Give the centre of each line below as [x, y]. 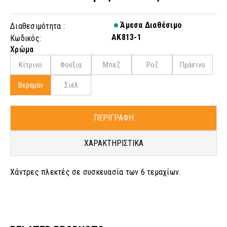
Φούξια [71, 65]
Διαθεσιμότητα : [37, 26]
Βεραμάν [30, 85]
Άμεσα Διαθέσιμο [150, 25]
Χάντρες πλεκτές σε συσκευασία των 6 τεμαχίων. [96, 172]
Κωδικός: [26, 38]
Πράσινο [193, 65]
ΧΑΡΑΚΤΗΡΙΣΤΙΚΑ [113, 143]
